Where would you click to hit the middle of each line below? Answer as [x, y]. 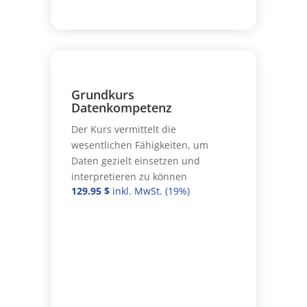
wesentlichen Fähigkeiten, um [139, 145]
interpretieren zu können [129, 176]
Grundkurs [102, 94]
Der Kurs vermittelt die [123, 129]
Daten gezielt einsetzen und [135, 160]
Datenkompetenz [121, 107]
